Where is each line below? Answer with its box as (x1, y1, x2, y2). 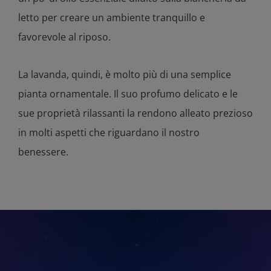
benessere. (18, 145, 68, 159)
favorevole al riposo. (18, 30, 111, 44)
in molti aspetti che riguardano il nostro (18, 126, 200, 140)
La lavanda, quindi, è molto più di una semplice (18, 68, 231, 82)
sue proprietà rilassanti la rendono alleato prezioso (18, 106, 253, 120)
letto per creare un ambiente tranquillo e (18, 11, 205, 25)
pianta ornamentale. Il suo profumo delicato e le (18, 87, 238, 101)
